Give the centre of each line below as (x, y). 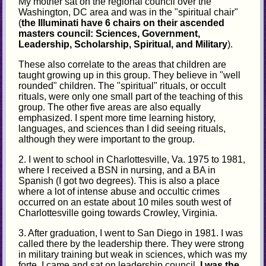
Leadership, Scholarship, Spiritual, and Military (123, 44)
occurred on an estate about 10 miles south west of (125, 202)
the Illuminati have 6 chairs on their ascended (123, 23)
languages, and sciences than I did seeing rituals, (122, 128)
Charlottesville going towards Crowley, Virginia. (118, 213)
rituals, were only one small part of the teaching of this (131, 96)
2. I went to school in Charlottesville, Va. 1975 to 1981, (132, 159)
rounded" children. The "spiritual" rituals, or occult (122, 85)
